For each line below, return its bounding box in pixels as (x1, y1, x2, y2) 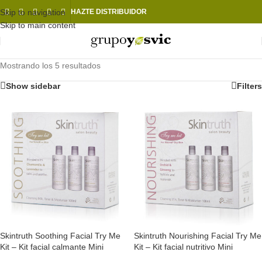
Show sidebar (6, 81, 60, 91)
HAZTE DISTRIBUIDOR (71, 8, 147, 16)
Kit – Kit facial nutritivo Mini (134, 242, 233, 251)
